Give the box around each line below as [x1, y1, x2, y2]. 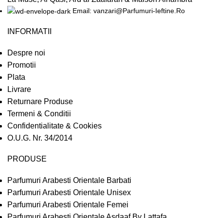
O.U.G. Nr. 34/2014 [7, 133, 73, 142]
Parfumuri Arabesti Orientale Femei [7, 200, 128, 209]
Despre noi [7, 48, 45, 57]
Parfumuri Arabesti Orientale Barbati [7, 176, 131, 184]
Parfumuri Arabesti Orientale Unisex [7, 188, 131, 197]
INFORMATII [7, 27, 52, 36]
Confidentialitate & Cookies [7, 121, 102, 130]
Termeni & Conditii [7, 109, 71, 118]
